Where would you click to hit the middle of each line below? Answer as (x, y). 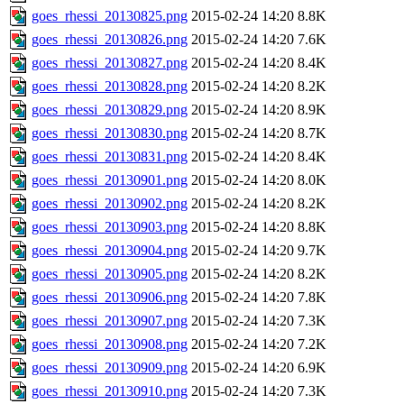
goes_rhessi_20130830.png (110, 133)
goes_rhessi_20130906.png (110, 298)
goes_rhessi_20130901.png (110, 180)
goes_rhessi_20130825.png (110, 16)
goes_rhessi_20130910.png (110, 391)
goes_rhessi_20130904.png (110, 251)
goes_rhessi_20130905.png (110, 274)
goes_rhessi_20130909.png (110, 368)
